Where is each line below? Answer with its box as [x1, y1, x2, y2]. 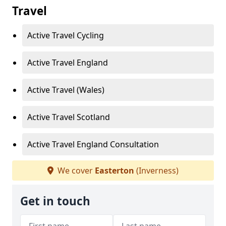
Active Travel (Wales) [27, 84, 104, 96]
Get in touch [20, 193, 90, 209]
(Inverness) [134, 165, 179, 177]
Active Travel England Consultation [27, 139, 159, 150]
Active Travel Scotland [27, 111, 110, 123]
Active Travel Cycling [27, 30, 104, 41]
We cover [55, 165, 95, 177]
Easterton [95, 165, 134, 177]
